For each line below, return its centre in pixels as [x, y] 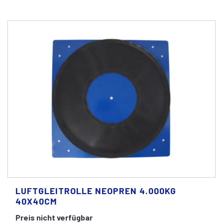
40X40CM [36, 201]
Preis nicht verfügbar [54, 217]
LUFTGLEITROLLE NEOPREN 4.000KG [96, 190]
